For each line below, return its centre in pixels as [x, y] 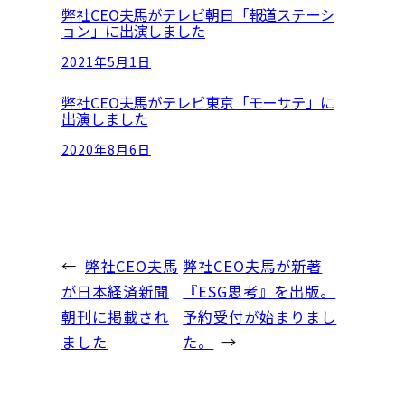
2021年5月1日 [106, 62]
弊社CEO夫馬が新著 [253, 265]
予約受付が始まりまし [260, 316]
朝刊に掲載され [115, 316]
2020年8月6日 [106, 150]
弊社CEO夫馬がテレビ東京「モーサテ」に [198, 102]
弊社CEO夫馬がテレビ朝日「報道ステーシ [198, 14]
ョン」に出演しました [133, 30]
